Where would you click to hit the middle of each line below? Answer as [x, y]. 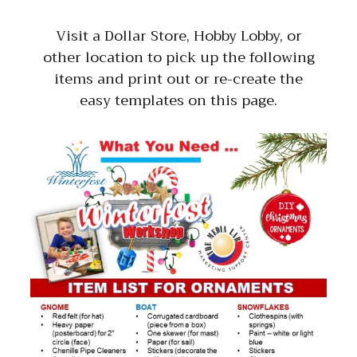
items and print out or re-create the [178, 79]
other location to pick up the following [178, 58]
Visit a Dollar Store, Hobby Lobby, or [178, 36]
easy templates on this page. [178, 101]
